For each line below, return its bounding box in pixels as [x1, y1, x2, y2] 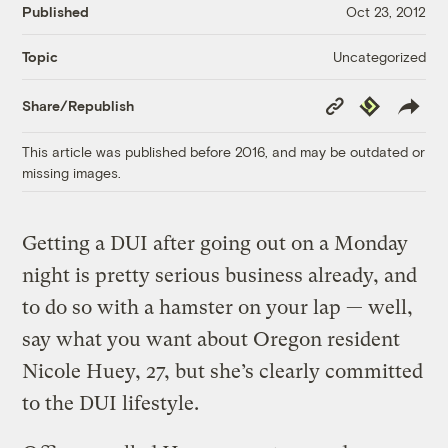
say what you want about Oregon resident [22, 327, 401, 351]
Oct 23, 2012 [345, 3, 426, 21]
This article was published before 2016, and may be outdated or [22, 142, 426, 160]
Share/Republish [22, 97, 135, 115]
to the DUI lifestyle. [22, 391, 200, 415]
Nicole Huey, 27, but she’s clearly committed [22, 359, 424, 383]
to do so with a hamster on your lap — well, [22, 295, 414, 319]
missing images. [22, 163, 122, 181]
